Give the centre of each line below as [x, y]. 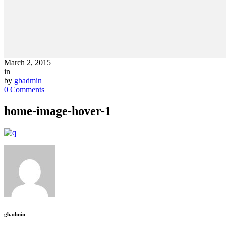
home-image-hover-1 [58, 111]
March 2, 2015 [27, 63]
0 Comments [24, 90]
